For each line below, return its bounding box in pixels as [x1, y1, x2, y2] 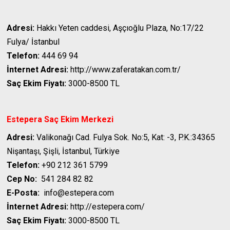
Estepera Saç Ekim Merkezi [7, 114, 114, 125]
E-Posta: [7, 188, 40, 198]
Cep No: [7, 174, 37, 184]
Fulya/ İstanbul [7, 37, 60, 47]
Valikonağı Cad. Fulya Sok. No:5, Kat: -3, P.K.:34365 [34, 132, 216, 143]
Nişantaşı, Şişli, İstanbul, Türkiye [7, 146, 120, 157]
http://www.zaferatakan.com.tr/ [68, 65, 181, 75]
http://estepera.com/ [68, 202, 145, 212]
